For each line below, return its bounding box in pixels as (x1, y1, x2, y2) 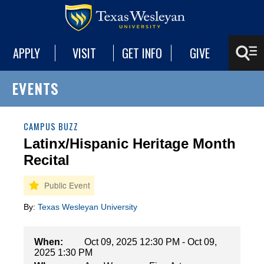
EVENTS (12, 78, 59, 99)
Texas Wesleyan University (38, 202, 137, 212)
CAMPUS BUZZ (24, 120, 78, 133)
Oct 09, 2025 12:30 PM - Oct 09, (84, 236, 217, 247)
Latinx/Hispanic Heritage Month (24, 136, 236, 151)
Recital (24, 152, 70, 168)
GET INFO (122, 44, 163, 62)
